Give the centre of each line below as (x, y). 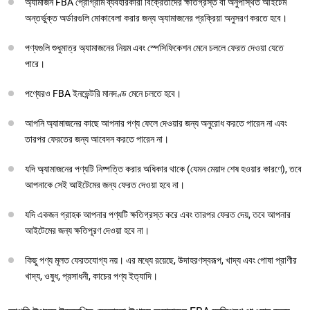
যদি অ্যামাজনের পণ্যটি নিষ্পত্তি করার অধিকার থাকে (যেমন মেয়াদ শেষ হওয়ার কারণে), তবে (163, 168)
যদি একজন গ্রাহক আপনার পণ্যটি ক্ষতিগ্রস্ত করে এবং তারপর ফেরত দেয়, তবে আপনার (158, 214)
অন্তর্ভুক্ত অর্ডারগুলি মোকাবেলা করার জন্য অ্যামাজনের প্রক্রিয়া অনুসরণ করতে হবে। (156, 18)
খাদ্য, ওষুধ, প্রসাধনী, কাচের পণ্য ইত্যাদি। (91, 276)
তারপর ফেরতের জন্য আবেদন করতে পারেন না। (97, 139)
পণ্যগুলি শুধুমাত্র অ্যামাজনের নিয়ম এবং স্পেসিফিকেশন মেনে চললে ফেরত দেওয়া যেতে (154, 47)
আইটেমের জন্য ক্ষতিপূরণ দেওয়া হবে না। (87, 230)
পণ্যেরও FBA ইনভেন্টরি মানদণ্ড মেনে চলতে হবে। (103, 93)
